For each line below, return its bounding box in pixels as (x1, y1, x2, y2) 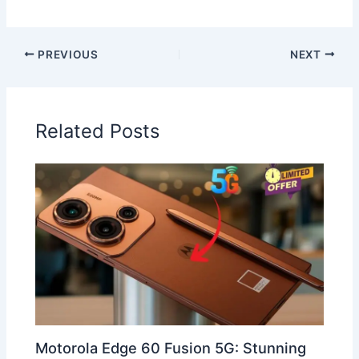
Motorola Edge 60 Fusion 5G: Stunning (35, 338, 307, 357)
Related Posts (35, 119, 160, 143)
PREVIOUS (34, 47, 99, 61)
